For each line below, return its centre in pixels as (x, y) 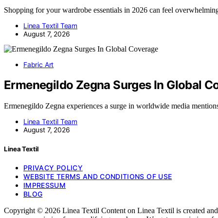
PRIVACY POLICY (53, 167)
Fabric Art (39, 64)
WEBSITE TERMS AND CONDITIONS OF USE (98, 176)
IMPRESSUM (45, 185)
